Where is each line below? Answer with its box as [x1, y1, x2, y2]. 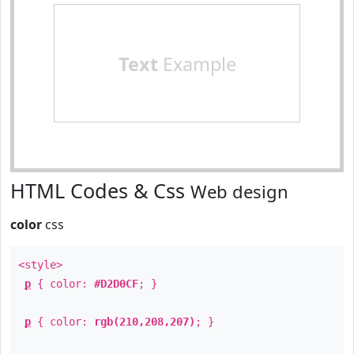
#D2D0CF [94, 277, 138, 290]
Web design [190, 179, 288, 203]
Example [157, 51, 236, 77]
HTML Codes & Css [10, 177, 190, 204]
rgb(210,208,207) [94, 315, 195, 328]
